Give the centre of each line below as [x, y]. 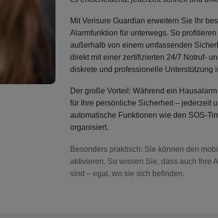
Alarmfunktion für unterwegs [118, 33]
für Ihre [83, 103]
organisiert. [89, 127]
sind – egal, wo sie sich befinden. [127, 173]
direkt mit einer [96, 57]
